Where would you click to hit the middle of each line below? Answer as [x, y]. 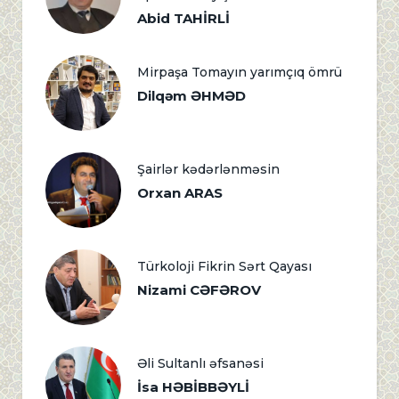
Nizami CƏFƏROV [199, 289]
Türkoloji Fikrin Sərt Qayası [224, 266]
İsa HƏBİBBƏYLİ [193, 387]
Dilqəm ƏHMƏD [191, 95]
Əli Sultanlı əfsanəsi [200, 363]
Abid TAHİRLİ [183, 18]
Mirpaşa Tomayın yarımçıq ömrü [240, 72]
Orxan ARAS [180, 192]
